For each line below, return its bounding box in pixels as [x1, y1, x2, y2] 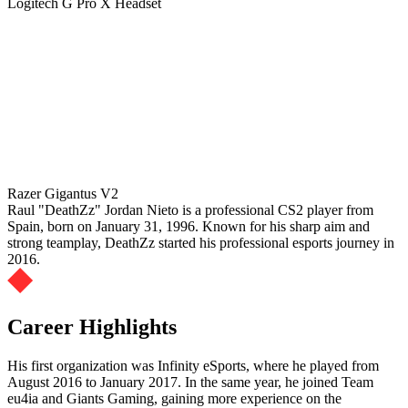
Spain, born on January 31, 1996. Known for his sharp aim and [7, 219, 370, 235]
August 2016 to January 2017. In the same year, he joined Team [7, 374, 373, 391]
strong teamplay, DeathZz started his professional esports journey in [7, 235, 394, 251]
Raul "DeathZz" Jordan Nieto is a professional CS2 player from [7, 202, 373, 219]
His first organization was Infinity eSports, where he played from [7, 358, 379, 374]
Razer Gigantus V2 [7, 186, 118, 202]
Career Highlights [7, 315, 177, 340]
